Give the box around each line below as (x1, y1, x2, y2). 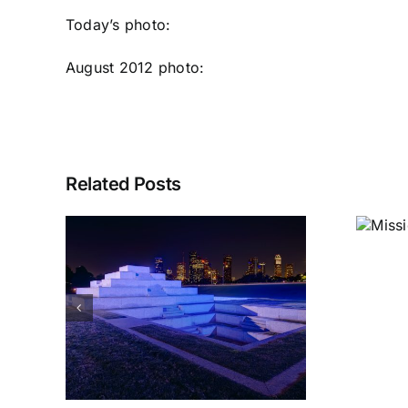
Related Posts (66, 173, 182, 196)
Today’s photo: (66, 15, 176, 35)
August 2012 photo (66, 58, 200, 77)
